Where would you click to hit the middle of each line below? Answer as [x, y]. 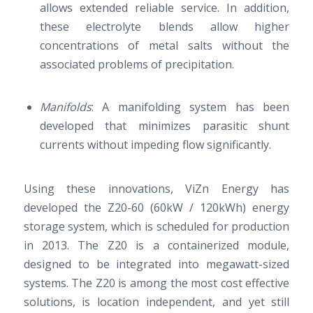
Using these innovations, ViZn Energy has [156, 189]
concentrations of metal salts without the [165, 46]
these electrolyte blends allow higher [165, 27]
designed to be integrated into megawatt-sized [156, 264]
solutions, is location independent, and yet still [156, 302]
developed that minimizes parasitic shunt [165, 125]
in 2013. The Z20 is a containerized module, [156, 246]
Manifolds [65, 107]
